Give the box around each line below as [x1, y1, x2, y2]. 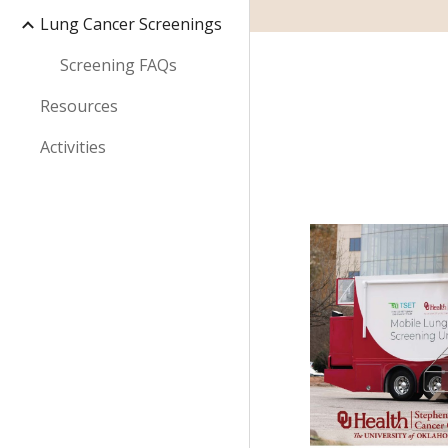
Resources [40, 95, 118, 117]
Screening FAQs [60, 54, 177, 76]
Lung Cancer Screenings [40, 13, 222, 35]
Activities [40, 136, 106, 158]
